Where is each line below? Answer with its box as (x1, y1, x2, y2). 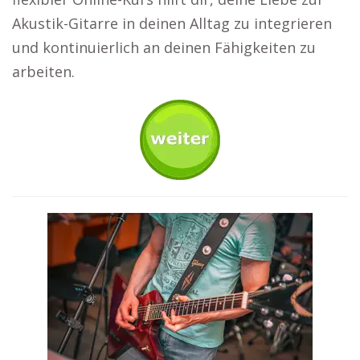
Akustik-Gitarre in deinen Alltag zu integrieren (12, 14, 332, 33)
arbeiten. (12, 62, 75, 81)
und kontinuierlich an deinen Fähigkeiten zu (12, 38, 316, 57)
